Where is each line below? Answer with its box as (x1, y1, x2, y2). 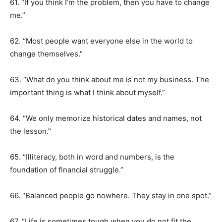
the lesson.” (10, 126, 51, 136)
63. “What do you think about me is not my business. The (10, 75, 209, 84)
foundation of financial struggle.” (10, 165, 123, 174)
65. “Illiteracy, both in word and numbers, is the (10, 152, 174, 162)
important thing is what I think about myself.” (10, 88, 165, 97)
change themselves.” (10, 49, 83, 58)
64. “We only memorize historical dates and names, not (10, 113, 202, 123)
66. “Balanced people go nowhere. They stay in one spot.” (10, 191, 212, 200)
